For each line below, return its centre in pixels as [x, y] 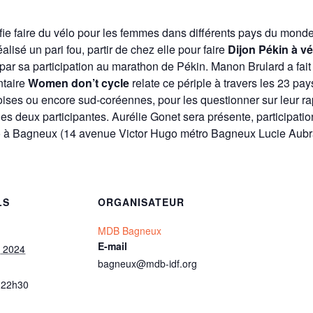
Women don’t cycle [79, 82]
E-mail [112, 246]
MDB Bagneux [130, 230]
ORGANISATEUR [141, 202]
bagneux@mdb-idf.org [147, 263]
